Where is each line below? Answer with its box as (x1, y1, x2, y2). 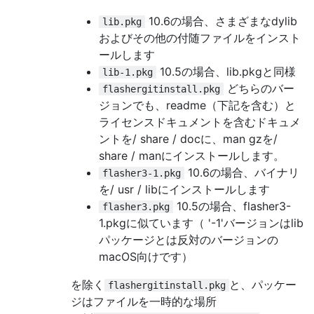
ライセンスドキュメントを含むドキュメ (99, 114, 301, 129)
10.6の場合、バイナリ (184, 165, 299, 179)
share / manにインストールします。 (99, 148, 285, 163)
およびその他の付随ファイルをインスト (99, 30, 301, 45)
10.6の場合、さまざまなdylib (145, 13, 297, 28)
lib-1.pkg (102, 66, 153, 78)
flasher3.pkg (102, 200, 170, 212)
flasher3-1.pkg (102, 167, 181, 179)
